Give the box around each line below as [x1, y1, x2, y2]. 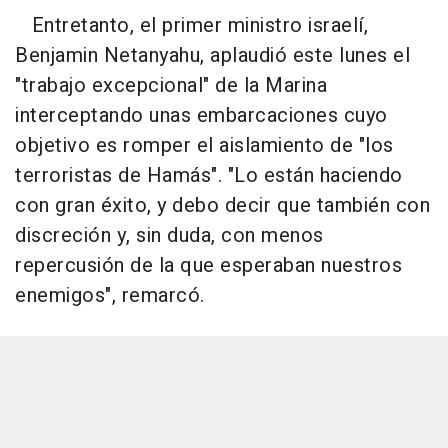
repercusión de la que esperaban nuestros [15, 251, 402, 281]
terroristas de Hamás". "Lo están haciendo [15, 161, 403, 191]
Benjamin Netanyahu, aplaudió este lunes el [15, 41, 410, 71]
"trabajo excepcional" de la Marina [15, 71, 327, 101]
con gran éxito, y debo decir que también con [15, 191, 430, 221]
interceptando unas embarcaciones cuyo [15, 101, 388, 131]
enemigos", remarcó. [15, 281, 205, 311]
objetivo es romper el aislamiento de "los [15, 131, 394, 161]
